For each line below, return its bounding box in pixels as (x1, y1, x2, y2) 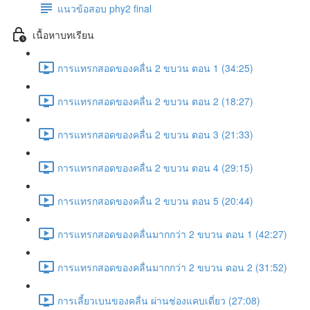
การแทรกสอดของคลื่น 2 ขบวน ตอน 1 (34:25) (57, 60, 253, 75)
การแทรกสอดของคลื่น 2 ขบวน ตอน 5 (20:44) (57, 193, 253, 208)
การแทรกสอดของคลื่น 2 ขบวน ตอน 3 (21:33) (57, 127, 253, 141)
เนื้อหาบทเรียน (33, 27, 94, 42)
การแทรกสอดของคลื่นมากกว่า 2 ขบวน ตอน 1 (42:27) (57, 226, 287, 241)
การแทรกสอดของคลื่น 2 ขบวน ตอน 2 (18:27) (57, 93, 253, 108)
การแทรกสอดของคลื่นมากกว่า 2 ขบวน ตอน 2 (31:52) (57, 259, 287, 274)
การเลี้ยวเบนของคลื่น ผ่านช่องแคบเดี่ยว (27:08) (57, 293, 260, 307)
